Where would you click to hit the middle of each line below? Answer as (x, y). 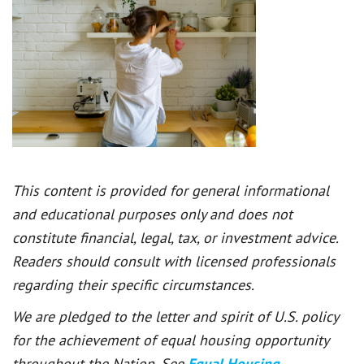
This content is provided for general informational (171, 190)
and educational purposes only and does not (152, 214)
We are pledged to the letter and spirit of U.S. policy (175, 316)
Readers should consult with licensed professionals (174, 261)
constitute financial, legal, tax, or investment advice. (175, 237)
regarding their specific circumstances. (133, 284)
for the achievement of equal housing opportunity (170, 340)
